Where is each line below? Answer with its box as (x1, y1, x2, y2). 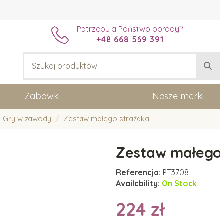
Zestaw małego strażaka (63, 113, 149, 123)
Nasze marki (152, 90, 204, 102)
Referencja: (116, 167, 161, 177)
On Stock (162, 178, 197, 188)
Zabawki (24, 90, 60, 102)
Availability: (116, 178, 160, 188)
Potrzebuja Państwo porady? (77, 24, 183, 34)
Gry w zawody (3, 113, 51, 123)
